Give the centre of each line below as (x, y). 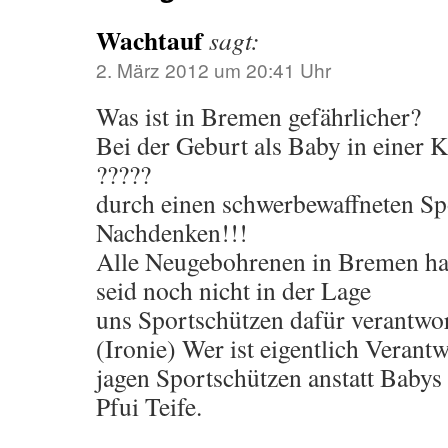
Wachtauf (149, 40)
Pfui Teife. (149, 406)
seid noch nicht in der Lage (233, 290)
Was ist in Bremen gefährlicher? (258, 116)
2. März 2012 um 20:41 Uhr (213, 69)
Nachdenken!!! (172, 232)
